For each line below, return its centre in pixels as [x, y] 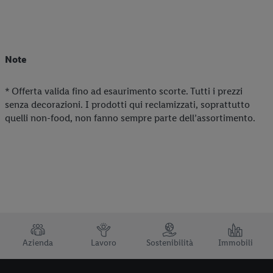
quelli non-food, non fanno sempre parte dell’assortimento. [130, 118]
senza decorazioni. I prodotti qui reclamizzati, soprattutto [127, 104]
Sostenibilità [169, 243]
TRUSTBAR [28, 228]
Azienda [38, 243]
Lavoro [104, 243]
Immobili [235, 243]
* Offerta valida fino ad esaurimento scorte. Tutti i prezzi [124, 91]
